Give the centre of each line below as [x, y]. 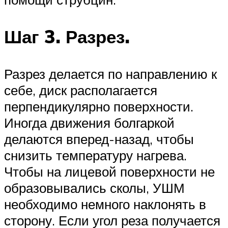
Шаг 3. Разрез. [67, 37]
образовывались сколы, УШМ [94, 188]
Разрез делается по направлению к [110, 74]
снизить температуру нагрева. [95, 155]
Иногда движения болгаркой [89, 123]
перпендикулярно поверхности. [99, 107]
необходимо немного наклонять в [105, 204]
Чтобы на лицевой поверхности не [109, 172]
